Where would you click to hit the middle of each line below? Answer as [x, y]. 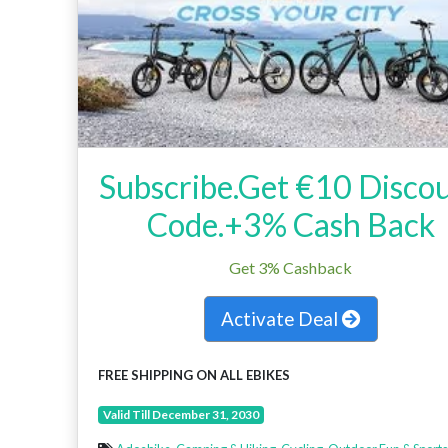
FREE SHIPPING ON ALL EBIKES [194, 375]
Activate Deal [281, 319]
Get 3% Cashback [291, 268]
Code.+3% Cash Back [290, 225]
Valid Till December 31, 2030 [180, 415]
